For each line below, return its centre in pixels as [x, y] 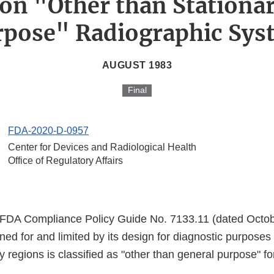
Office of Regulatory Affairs [65, 161]
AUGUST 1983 [137, 65]
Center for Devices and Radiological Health [102, 147]
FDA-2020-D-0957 [48, 131]
